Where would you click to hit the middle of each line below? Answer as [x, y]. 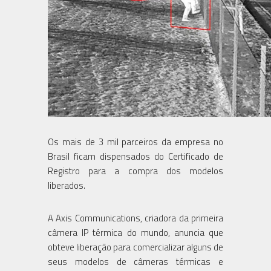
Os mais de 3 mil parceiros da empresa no [135, 142]
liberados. [67, 185]
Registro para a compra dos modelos [135, 171]
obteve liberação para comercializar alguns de [135, 247]
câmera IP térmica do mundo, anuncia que [135, 232]
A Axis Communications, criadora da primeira [135, 218]
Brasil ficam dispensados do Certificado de [135, 156]
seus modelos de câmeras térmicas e [135, 261]
